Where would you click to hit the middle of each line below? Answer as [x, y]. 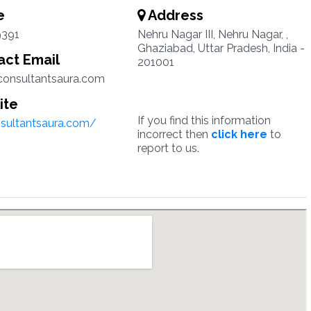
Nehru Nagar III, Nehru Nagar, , [212, 34]
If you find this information [204, 120]
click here [239, 134]
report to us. [168, 148]
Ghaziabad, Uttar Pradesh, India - [221, 48]
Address [174, 15]
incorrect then [174, 134]
